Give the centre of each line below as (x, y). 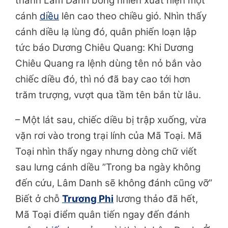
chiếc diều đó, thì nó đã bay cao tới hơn (103, 79)
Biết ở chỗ (39, 199)
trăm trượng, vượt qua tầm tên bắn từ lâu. (108, 95)
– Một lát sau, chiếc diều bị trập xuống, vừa (111, 120)
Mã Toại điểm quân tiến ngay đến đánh (103, 215)
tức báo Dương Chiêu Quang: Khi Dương (104, 48)
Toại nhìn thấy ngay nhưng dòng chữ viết (106, 152)
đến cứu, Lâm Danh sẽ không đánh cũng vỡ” (114, 183)
